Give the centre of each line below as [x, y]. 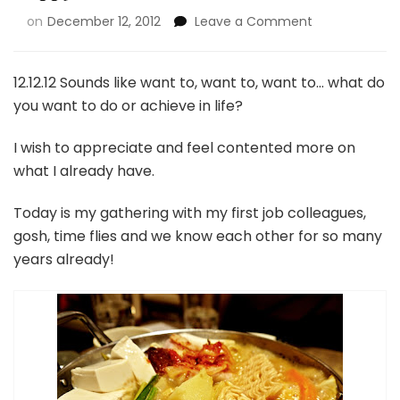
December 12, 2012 [104, 21]
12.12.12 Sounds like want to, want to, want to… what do [199, 83]
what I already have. [84, 171]
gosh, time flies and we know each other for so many [198, 236]
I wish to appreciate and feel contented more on [184, 148]
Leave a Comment [254, 21]
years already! [64, 259]
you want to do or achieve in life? [128, 106]
